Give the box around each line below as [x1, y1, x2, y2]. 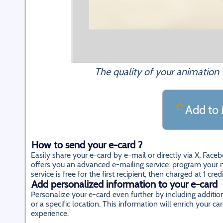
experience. [31, 209, 69, 218]
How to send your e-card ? [31, 139, 142, 151]
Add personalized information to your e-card [31, 178, 218, 190]
